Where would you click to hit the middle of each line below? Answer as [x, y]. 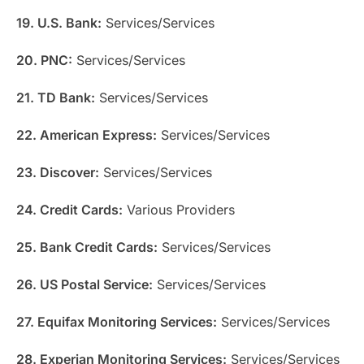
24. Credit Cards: [69, 209]
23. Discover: [58, 172]
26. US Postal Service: [84, 284]
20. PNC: [44, 60]
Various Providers [179, 209]
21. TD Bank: [56, 97]
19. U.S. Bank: [59, 22]
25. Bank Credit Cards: [87, 247]
